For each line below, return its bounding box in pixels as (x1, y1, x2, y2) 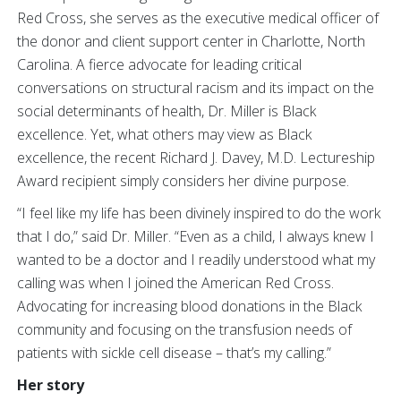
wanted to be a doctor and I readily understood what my (17, 250, 375, 269)
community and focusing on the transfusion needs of (17, 320, 352, 339)
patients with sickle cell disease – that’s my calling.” (17, 343, 331, 363)
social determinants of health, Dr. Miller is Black (17, 101, 316, 121)
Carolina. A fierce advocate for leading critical (17, 55, 302, 74)
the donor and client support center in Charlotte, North (17, 31, 365, 51)
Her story (17, 375, 84, 395)
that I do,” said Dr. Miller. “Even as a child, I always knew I (17, 226, 374, 246)
